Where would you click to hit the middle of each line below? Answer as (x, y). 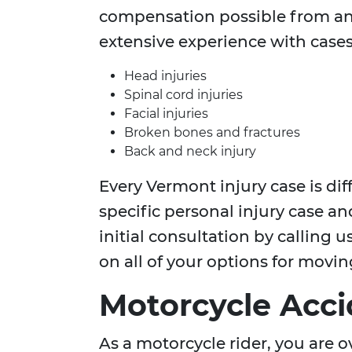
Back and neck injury (190, 152)
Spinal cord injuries (183, 95)
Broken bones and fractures (212, 133)
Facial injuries (166, 114)
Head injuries (165, 76)
